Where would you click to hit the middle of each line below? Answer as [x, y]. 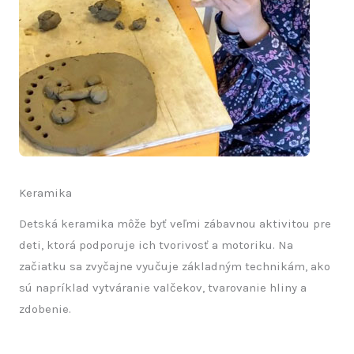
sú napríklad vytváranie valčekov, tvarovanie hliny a [163, 288]
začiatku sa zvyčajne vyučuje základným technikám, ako [175, 267]
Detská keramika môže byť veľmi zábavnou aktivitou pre [175, 224]
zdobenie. [45, 309]
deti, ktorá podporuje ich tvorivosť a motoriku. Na [156, 245]
